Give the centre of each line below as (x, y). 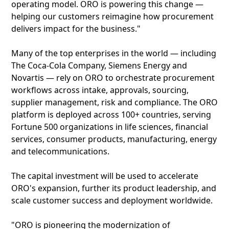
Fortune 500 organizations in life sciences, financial (110, 127)
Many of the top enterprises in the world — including (114, 53)
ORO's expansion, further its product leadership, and (114, 188)
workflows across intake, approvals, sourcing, (100, 90)
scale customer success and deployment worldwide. (112, 200)
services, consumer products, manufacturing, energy (114, 139)
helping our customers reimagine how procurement (112, 16)
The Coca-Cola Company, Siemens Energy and (99, 65)
